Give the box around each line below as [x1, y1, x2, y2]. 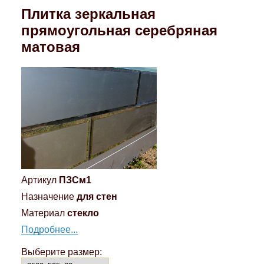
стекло [67, 207, 99, 218]
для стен [76, 191, 117, 202]
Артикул [21, 174, 57, 185]
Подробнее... [21, 224, 78, 235]
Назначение [21, 191, 74, 202]
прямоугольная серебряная [21, 22, 217, 39]
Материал [21, 207, 65, 218]
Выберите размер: [21, 246, 102, 257]
